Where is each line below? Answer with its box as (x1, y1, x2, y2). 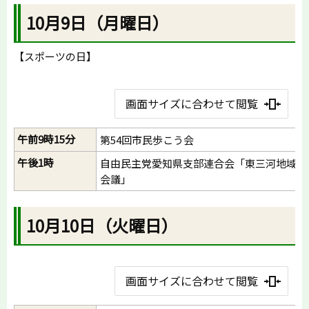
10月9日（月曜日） (26, 10, 170, 35)
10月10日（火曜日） (26, 213, 179, 238)
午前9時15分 (17, 132, 75, 147)
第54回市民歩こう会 (100, 132, 194, 148)
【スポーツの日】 (14, 49, 97, 64)
